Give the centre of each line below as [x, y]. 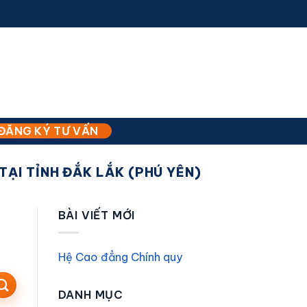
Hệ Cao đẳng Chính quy [120, 257]
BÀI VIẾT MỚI [97, 216]
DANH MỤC [90, 294]
